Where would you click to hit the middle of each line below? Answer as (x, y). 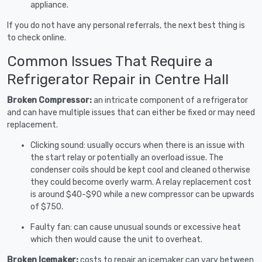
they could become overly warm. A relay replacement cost (141, 182)
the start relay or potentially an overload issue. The (127, 157)
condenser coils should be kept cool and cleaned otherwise (140, 170)
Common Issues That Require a (110, 61)
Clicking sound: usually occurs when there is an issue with (137, 145)
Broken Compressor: (50, 100)
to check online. (37, 37)
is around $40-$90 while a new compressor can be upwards (142, 194)
